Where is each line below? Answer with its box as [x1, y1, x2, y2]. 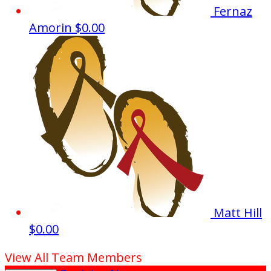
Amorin [29, 19, 75, 36]
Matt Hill [214, 204, 262, 221]
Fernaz [214, 3, 252, 20]
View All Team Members [5, 249, 142, 266]
